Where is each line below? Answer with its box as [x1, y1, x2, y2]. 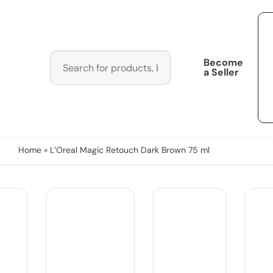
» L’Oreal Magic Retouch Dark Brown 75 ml [41, 144, 210, 155]
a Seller [204, 66, 239, 79]
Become [204, 56, 244, 69]
